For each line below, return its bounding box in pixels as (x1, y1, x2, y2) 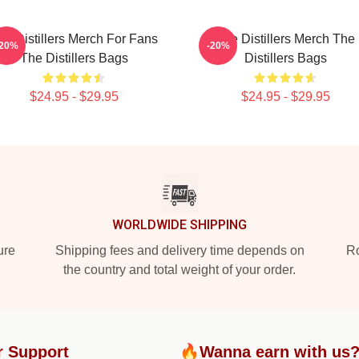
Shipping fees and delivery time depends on (54, 244, 305, 257)
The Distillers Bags (19, 51, 128, 65)
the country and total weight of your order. (63, 263, 296, 276)
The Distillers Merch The (216, 32, 355, 46)
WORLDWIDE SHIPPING (112, 217, 247, 232)
